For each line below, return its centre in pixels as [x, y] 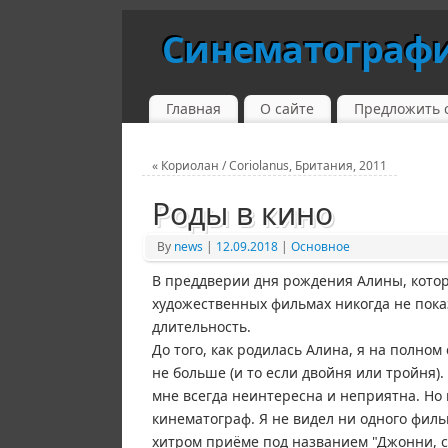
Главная [193, 108]
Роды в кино [242, 213]
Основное [320, 246]
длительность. [201, 326]
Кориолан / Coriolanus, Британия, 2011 [272, 165]
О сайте [287, 108]
